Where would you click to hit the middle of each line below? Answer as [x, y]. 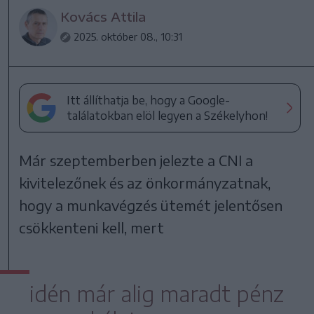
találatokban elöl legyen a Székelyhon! [168, 115]
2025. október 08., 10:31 [128, 36]
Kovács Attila [103, 16]
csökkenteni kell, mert [92, 227]
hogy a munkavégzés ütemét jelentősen [151, 205]
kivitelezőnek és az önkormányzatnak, [145, 182]
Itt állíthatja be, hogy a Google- [149, 100]
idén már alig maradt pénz [157, 293]
